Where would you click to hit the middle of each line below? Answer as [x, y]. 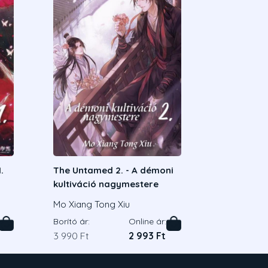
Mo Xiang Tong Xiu [92, 204]
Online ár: [147, 221]
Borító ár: [71, 221]
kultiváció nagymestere [106, 184]
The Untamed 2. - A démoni [113, 170]
